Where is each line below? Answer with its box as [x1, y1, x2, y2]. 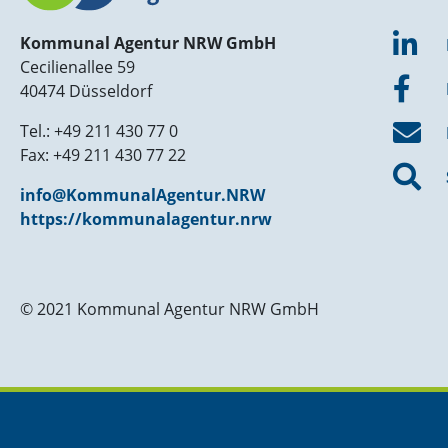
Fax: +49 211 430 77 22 [20, 144, 186, 167]
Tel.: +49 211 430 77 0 [20, 120, 178, 143]
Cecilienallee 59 [20, 56, 135, 79]
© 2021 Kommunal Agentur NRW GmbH [20, 298, 319, 321]
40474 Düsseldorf [20, 80, 152, 103]
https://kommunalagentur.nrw [20, 208, 272, 231]
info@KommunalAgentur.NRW [20, 184, 265, 207]
